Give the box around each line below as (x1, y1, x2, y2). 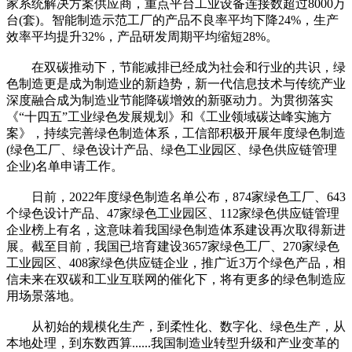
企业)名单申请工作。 (6, 159, 123, 173)
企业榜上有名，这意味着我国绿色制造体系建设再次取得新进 (6, 222, 346, 236)
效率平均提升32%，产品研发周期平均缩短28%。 (6, 29, 278, 43)
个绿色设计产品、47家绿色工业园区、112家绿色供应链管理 (6, 206, 339, 220)
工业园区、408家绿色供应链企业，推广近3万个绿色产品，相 (6, 255, 346, 269)
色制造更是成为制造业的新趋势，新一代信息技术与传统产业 (6, 76, 346, 90)
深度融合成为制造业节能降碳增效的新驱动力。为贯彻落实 (6, 93, 333, 107)
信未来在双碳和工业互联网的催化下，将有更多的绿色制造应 (6, 272, 346, 286)
